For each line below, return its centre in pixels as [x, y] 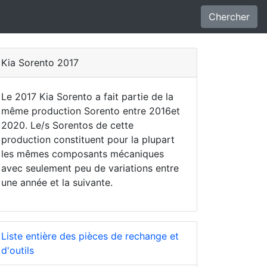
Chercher [229, 17]
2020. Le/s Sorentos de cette [67, 125]
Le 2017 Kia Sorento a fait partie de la [87, 97]
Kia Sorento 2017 [40, 63]
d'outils [18, 250]
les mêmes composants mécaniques [83, 154]
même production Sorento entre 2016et [91, 111]
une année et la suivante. [57, 182]
